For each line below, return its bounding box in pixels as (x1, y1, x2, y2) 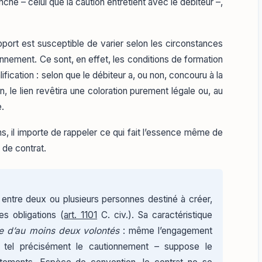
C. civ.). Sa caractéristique (97, 209, 212, 221)
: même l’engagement (119, 225, 213, 237)
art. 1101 (64, 209, 97, 221)
